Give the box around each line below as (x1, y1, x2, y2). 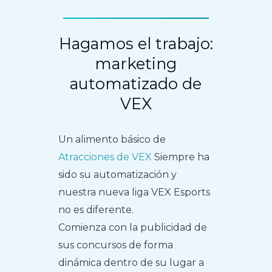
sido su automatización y (58, 169, 177, 181)
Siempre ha (152, 151, 210, 163)
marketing (95, 54, 177, 73)
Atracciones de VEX (58, 151, 152, 163)
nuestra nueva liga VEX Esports (58, 186, 211, 199)
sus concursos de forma (58, 239, 174, 251)
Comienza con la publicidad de (58, 222, 208, 234)
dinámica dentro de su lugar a (58, 257, 205, 269)
